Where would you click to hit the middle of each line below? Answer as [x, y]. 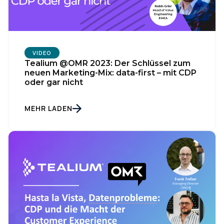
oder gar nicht [54, 82]
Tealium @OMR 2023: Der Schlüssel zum [107, 63]
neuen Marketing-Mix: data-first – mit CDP [110, 72]
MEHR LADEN [48, 108]
